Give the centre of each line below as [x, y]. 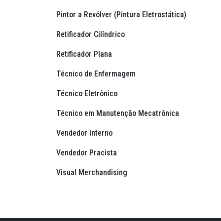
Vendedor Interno [85, 133]
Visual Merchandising [93, 173]
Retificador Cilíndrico [92, 35]
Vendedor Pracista [88, 153]
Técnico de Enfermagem [97, 74]
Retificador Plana [85, 54]
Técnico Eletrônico [88, 94]
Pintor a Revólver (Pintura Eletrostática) [122, 15]
